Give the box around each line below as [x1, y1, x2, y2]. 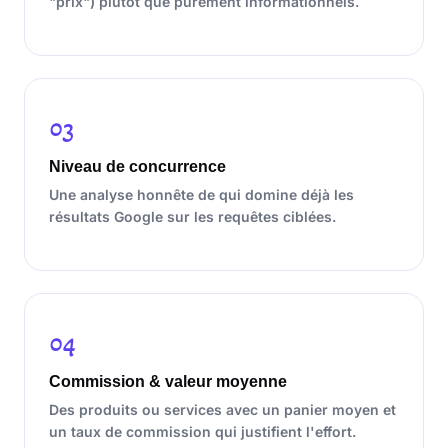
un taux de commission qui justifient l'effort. [49, 423, 356, 440]
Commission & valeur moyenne [49, 373, 287, 390]
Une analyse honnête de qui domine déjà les [49, 186, 354, 203]
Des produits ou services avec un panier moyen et [49, 401, 396, 418]
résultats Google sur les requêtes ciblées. [49, 208, 336, 225]
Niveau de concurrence [49, 158, 226, 175]
